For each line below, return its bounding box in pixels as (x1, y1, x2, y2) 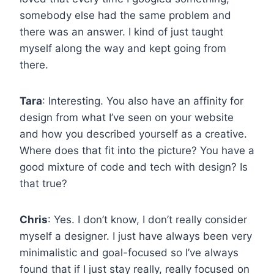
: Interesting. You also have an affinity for (42, 94, 243, 107)
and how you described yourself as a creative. (20, 127, 247, 140)
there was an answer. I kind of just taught (20, 25, 223, 38)
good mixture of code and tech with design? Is (20, 160, 248, 173)
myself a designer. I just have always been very (20, 229, 252, 242)
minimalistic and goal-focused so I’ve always (20, 246, 239, 259)
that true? (20, 177, 67, 190)
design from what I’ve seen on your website (20, 111, 234, 124)
